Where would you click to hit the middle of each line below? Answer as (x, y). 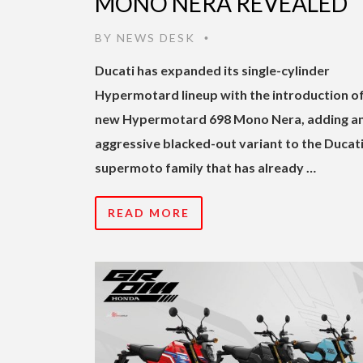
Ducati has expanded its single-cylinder (212, 70)
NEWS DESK (156, 37)
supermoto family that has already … (205, 167)
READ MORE (149, 212)
